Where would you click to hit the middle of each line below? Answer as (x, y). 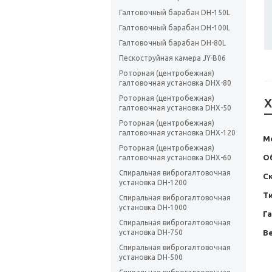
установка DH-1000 (153, 208)
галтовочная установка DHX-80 (175, 83)
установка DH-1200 (153, 183)
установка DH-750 (151, 233)
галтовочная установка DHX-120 (177, 133)
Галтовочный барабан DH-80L (172, 43)
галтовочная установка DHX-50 (175, 108)
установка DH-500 (151, 257)
